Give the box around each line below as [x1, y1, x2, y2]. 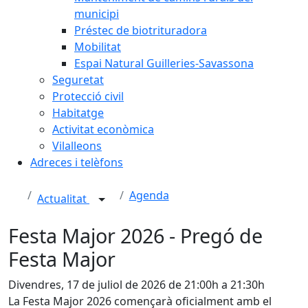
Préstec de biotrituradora [74, 23, 207, 38]
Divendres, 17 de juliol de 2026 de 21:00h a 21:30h [8, 277, 265, 292]
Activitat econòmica [52, 122, 154, 137]
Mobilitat [74, 39, 121, 54]
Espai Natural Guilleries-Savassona [74, 56, 254, 71]
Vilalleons [52, 138, 102, 153]
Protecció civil [52, 89, 124, 104]
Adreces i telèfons [30, 155, 123, 170]
